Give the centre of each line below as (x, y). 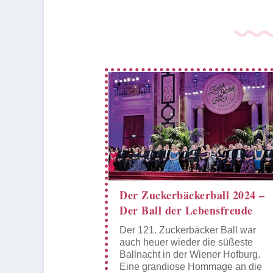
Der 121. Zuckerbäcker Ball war (188, 230)
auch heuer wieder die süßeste (186, 242)
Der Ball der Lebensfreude (186, 210)
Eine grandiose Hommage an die (191, 266)
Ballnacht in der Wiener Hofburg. (190, 254)
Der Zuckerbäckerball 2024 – (192, 195)
